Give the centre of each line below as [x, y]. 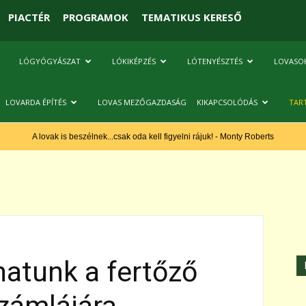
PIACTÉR [29, 17]
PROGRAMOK [95, 17]
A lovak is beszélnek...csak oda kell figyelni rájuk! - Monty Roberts [153, 137]
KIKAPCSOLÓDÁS [227, 102]
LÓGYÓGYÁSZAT [50, 61]
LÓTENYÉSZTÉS [215, 61]
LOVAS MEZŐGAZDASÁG [142, 102]
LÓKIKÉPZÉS [134, 61]
